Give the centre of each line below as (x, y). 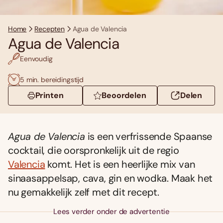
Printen (49, 96)
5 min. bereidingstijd (52, 79)
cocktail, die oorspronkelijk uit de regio (94, 151)
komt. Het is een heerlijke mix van (120, 165)
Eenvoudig (36, 58)
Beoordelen (124, 96)
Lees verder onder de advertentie (111, 212)
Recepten (50, 29)
